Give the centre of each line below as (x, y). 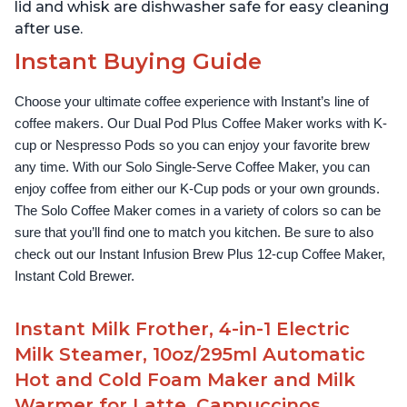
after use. (49, 29)
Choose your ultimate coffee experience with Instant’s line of (192, 102)
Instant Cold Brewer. (74, 277)
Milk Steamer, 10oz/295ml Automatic (190, 355)
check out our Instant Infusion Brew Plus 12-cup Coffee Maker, (200, 255)
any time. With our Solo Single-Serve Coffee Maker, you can (192, 168)
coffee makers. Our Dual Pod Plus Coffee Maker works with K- (201, 124)
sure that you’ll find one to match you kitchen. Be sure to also (194, 233)
